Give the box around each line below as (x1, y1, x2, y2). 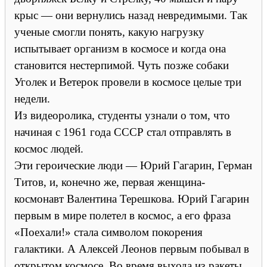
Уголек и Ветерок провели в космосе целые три (14, 75, 241, 88)
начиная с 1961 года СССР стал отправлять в (14, 125, 231, 138)
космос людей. (14, 142, 83, 155)
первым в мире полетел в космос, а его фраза (14, 209, 231, 222)
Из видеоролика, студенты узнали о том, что (14, 108, 230, 122)
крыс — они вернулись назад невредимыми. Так (14, 8, 247, 21)
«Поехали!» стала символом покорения (14, 225, 203, 238)
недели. (14, 92, 50, 105)
